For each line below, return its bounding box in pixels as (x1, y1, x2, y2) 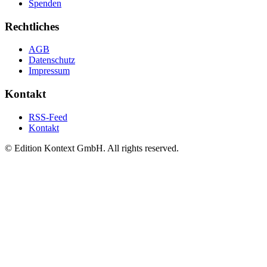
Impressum (29, 66, 70, 76)
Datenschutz (29, 55, 75, 66)
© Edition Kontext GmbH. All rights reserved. (5, 142, 179, 153)
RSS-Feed (29, 111, 67, 122)
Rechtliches (5, 20, 59, 33)
